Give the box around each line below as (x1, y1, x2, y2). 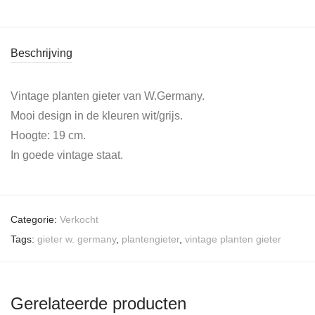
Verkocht (60, 213, 98, 225)
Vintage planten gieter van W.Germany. (11, 89, 205, 102)
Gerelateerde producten (11, 293, 186, 313)
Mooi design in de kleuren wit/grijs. (11, 109, 183, 122)
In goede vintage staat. (11, 148, 123, 161)
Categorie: (11, 213, 60, 225)
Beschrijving (11, 46, 72, 59)
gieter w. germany (37, 233, 116, 245)
